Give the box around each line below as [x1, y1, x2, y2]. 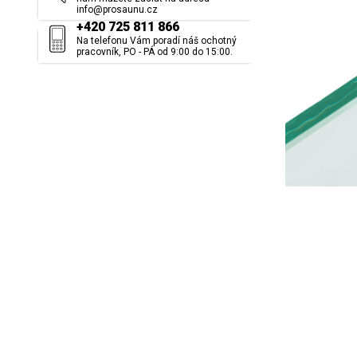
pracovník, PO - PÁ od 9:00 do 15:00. [76, 46, 233, 58]
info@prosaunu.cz [76, 4, 158, 15]
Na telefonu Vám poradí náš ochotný [76, 35, 237, 47]
